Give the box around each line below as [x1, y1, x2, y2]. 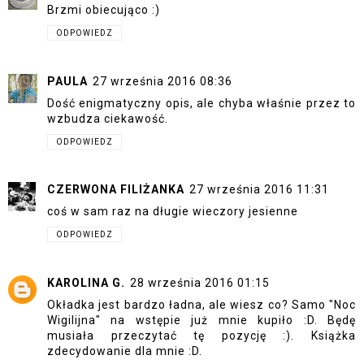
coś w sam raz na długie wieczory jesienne [47, 205, 298, 219]
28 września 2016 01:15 [130, 275, 270, 289]
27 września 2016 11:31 [189, 183, 329, 197]
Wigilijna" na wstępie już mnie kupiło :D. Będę [47, 313, 356, 327]
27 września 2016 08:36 [93, 74, 232, 88]
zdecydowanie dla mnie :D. [47, 344, 202, 357]
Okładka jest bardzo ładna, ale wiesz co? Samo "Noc [47, 297, 356, 311]
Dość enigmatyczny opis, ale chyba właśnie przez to [47, 96, 356, 110]
